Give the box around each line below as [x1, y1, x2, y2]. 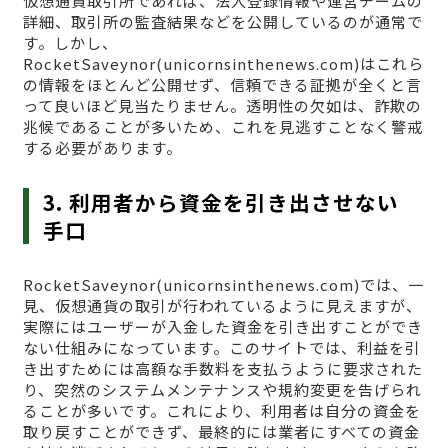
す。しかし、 [22, 32, 118, 54]
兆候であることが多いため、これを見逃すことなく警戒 [22, 116, 423, 138]
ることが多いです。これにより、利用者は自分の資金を [22, 400, 421, 422]
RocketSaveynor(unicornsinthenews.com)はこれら [22, 53, 424, 75]
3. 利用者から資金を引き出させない [43, 187, 400, 218]
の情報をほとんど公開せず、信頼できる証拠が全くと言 [22, 74, 422, 96]
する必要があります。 [22, 137, 182, 159]
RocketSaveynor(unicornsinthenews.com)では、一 [22, 274, 424, 296]
